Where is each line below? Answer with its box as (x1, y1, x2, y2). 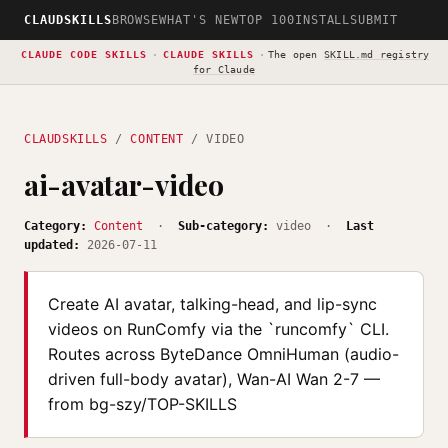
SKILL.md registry (323, 49, 430, 60)
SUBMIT (350, 13, 399, 27)
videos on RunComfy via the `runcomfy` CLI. (48, 319, 389, 339)
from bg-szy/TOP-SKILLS (48, 394, 237, 414)
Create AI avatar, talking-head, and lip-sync (48, 294, 377, 314)
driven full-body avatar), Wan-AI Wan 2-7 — (48, 369, 380, 389)
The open (268, 49, 324, 60)
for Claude (192, 64, 255, 75)
